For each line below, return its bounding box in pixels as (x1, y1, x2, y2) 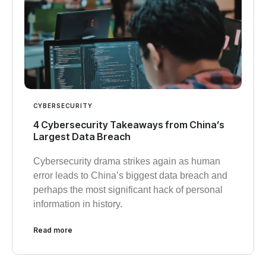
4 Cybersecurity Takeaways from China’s (33, 119, 224, 131)
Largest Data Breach (33, 131, 131, 143)
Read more (33, 226, 72, 235)
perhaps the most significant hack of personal (33, 185, 223, 195)
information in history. (33, 199, 122, 210)
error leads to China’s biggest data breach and (33, 170, 227, 181)
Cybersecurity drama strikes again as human (33, 156, 220, 167)
